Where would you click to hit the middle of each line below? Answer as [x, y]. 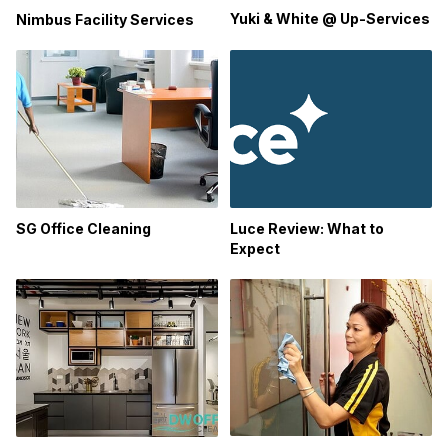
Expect [255, 248]
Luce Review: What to [307, 228]
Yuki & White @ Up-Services [330, 19]
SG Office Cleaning [84, 228]
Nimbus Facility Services [105, 19]
